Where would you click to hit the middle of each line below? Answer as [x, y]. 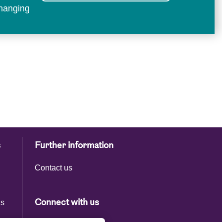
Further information [74, 146]
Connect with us [67, 203]
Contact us [53, 168]
